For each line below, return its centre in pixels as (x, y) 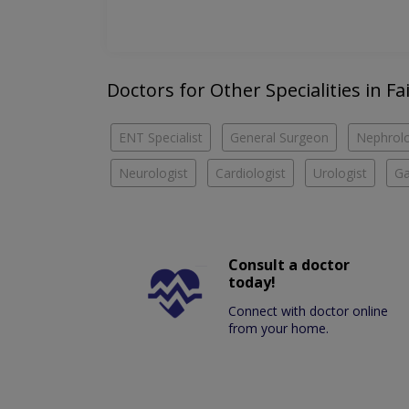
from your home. (279, 329)
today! (252, 283)
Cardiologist (251, 173)
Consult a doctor (289, 265)
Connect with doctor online (309, 311)
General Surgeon (279, 138)
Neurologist (153, 173)
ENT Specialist (161, 138)
